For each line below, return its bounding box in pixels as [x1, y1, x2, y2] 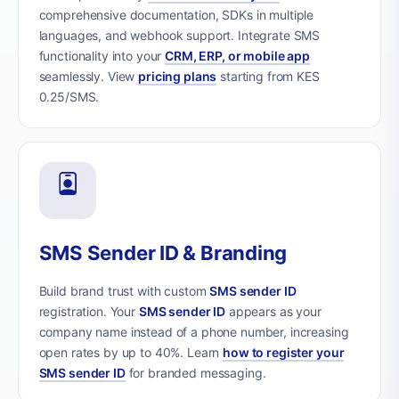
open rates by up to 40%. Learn [38, 344, 224, 360]
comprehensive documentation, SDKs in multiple [38, 7, 314, 23]
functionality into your [38, 48, 166, 64]
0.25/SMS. [38, 89, 100, 105]
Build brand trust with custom [38, 282, 210, 298]
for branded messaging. [125, 364, 266, 380]
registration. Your [38, 303, 139, 319]
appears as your [225, 303, 322, 319]
